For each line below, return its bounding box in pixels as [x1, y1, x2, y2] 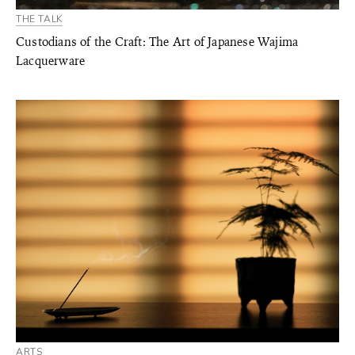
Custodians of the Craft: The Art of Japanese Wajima [16, 34, 299, 50]
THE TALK [16, 13, 63, 25]
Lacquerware [16, 53, 86, 69]
